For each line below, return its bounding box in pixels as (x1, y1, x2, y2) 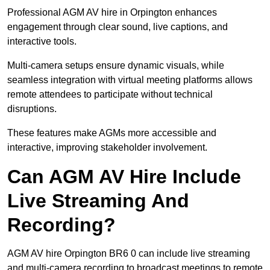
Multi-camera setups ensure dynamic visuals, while (7, 60, 224, 71)
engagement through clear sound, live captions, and (7, 22, 228, 33)
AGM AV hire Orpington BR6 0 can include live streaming (7, 248, 250, 259)
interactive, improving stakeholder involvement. (7, 142, 207, 153)
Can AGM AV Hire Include (7, 166, 241, 188)
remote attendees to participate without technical (7, 89, 213, 100)
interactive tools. (7, 36, 77, 47)
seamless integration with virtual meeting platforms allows (7, 75, 253, 86)
